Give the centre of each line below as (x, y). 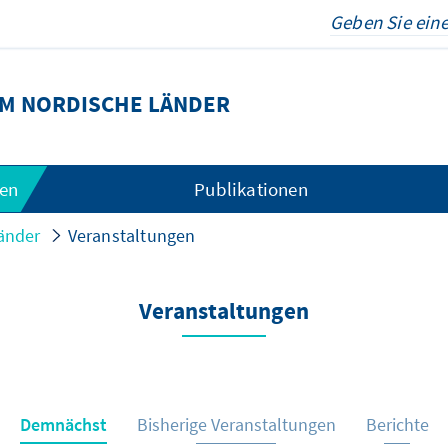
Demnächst (63, 424)
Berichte (397, 424)
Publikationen (251, 189)
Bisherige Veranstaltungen (236, 424)
